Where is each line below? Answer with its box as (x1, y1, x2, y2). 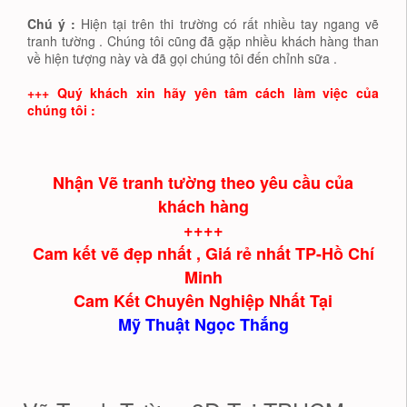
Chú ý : (27, 14, 76, 33)
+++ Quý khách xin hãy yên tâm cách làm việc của (27, 83, 379, 102)
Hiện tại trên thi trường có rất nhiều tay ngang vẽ (75, 14, 380, 33)
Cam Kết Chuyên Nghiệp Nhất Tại (74, 288, 333, 313)
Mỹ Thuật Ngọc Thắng (117, 312, 289, 336)
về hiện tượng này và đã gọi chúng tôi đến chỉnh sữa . (27, 48, 337, 67)
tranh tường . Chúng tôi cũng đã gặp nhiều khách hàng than (27, 31, 379, 50)
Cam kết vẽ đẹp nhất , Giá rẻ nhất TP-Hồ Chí (32, 241, 374, 265)
